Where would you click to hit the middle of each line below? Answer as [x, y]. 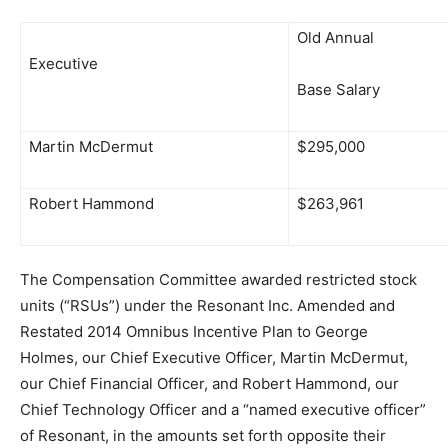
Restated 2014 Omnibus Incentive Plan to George [194, 331]
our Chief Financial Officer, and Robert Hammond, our [209, 383]
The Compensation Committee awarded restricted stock [218, 279]
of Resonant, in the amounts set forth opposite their [203, 435]
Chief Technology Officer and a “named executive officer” [223, 409]
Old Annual [335, 37]
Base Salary [338, 89]
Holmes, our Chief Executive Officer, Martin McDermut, [214, 357]
